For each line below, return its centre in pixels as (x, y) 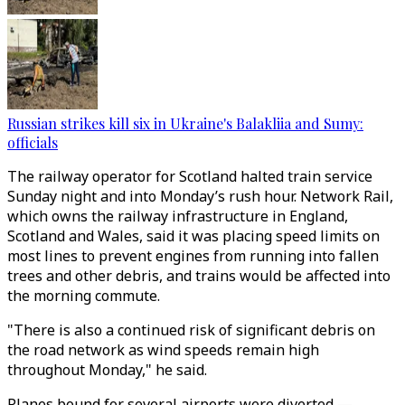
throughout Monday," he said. (107, 370)
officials (33, 142)
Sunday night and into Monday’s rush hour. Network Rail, (200, 196)
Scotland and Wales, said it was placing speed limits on (193, 236)
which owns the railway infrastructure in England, (178, 216)
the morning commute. (84, 296)
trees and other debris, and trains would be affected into (199, 276)
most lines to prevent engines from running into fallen (193, 256)
